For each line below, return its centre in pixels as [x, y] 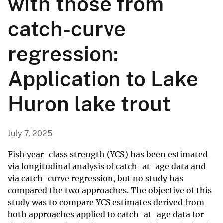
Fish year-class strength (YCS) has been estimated [108, 155]
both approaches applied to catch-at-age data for [106, 214]
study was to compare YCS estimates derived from [106, 202]
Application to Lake [103, 79]
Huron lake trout [89, 104]
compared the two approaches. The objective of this [110, 190]
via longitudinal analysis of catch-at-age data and [107, 167]
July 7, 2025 [30, 134]
